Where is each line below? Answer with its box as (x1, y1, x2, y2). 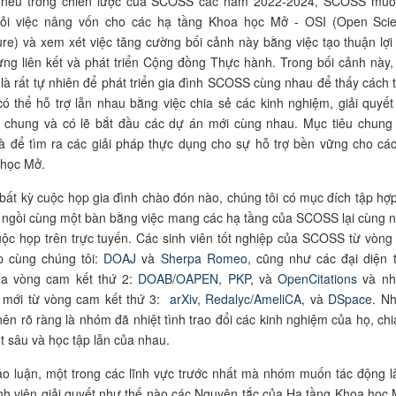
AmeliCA (254, 290, 302, 308)
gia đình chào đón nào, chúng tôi (88, 188, 283, 207)
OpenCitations (278, 270, 358, 288)
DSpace (328, 290, 373, 308)
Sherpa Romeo (160, 249, 247, 268)
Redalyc (205, 290, 251, 308)
